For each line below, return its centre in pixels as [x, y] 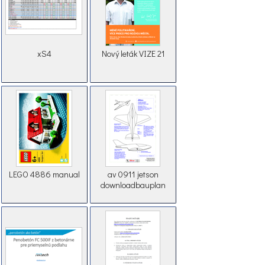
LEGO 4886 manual [44, 174]
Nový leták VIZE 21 [133, 54]
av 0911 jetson [133, 174]
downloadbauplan [133, 185]
